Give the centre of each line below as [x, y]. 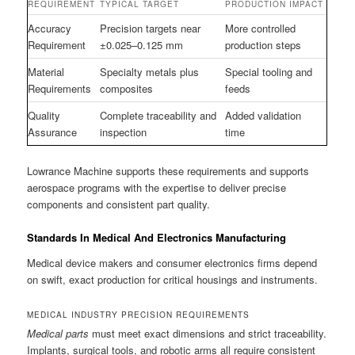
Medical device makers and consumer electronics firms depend [172, 262]
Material [46, 71]
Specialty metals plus [150, 71]
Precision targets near [151, 28]
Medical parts [58, 333]
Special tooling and [269, 71]
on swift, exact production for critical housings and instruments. [173, 279]
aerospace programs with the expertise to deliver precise [157, 188]
